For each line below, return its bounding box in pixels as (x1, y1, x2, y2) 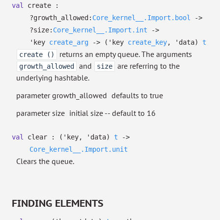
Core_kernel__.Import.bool (92, 14, 191, 22)
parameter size (16, 108, 65, 118)
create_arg (49, 38, 88, 46)
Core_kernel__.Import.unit (29, 145, 128, 153)
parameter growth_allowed (16, 90, 107, 100)
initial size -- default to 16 (69, 108, 156, 118)
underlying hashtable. (16, 73, 89, 82)
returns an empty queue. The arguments (57, 49, 192, 59)
